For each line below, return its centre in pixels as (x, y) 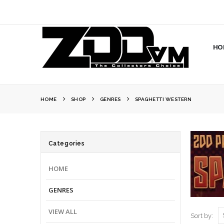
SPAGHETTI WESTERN (163, 99)
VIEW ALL (63, 211)
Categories (66, 143)
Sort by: (202, 215)
